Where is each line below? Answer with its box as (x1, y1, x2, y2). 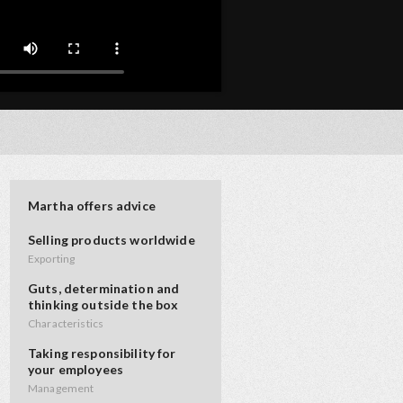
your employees (28, 362, 123, 377)
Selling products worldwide (28, 232, 195, 247)
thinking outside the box (28, 297, 179, 312)
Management (28, 381, 94, 395)
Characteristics (28, 317, 104, 330)
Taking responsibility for (28, 345, 176, 361)
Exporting (28, 252, 76, 265)
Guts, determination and (28, 281, 180, 296)
